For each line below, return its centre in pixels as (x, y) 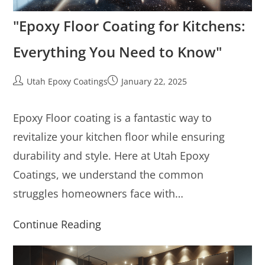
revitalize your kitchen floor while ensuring (119, 137)
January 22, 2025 (154, 81)
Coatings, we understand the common (109, 174)
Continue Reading (57, 224)
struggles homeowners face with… (98, 193)
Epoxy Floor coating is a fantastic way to (113, 118)
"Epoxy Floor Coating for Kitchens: (130, 26)
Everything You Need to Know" (118, 52)
